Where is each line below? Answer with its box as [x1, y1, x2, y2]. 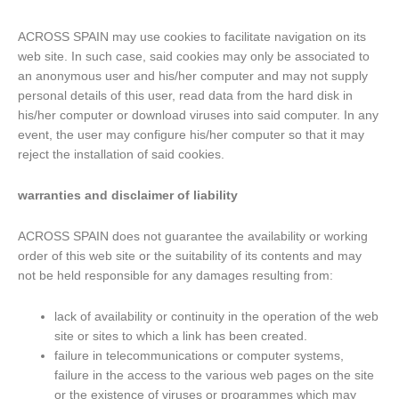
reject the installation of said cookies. [18, 148, 224, 162]
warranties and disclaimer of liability [18, 189, 238, 203]
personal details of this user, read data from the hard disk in [18, 89, 353, 103]
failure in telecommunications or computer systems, [54, 349, 345, 363]
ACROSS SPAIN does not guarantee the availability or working [18, 230, 368, 244]
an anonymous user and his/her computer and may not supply [18, 69, 368, 84]
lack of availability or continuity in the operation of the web [54, 310, 379, 324]
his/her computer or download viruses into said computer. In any [18, 109, 379, 123]
